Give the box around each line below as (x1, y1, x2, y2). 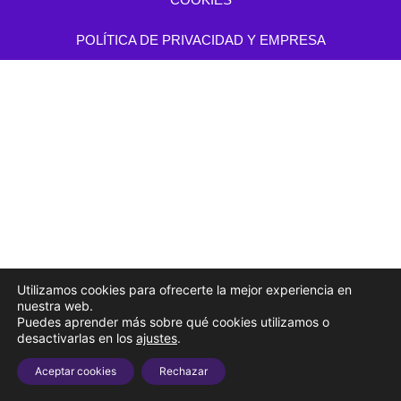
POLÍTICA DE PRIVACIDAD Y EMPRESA (75, 32, 326, 48)
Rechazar (159, 364, 208, 378)
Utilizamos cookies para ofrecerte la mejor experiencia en (17, 282, 352, 297)
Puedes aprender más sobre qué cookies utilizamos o (17, 314, 329, 329)
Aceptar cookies (35, 364, 116, 378)
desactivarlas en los (17, 330, 136, 346)
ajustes (136, 330, 177, 346)
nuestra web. (17, 298, 93, 313)
